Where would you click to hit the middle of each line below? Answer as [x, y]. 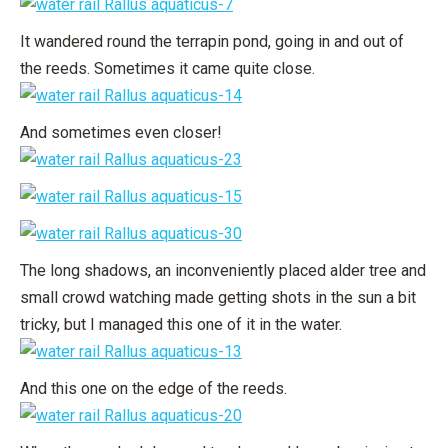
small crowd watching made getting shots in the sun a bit [218, 297]
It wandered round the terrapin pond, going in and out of [212, 41]
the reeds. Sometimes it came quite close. [167, 68]
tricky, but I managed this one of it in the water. [181, 324]
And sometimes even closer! [121, 132]
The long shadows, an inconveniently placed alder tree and [223, 270]
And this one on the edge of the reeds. [153, 388]
